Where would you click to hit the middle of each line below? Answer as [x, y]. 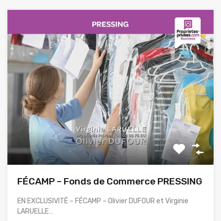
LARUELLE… [35, 211]
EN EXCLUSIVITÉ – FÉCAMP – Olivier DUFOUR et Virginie [103, 201]
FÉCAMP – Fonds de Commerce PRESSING [110, 181]
